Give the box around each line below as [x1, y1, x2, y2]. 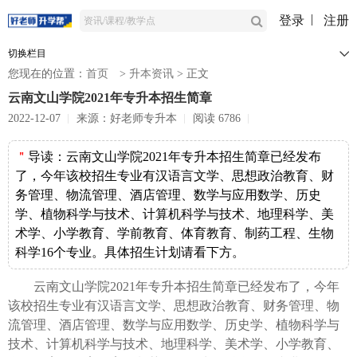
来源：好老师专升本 [76, 112, 177, 124]
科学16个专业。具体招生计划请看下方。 [15, 245, 245, 259]
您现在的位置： [8, 67, 86, 80]
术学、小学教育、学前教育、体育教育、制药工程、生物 [15, 226, 334, 240]
